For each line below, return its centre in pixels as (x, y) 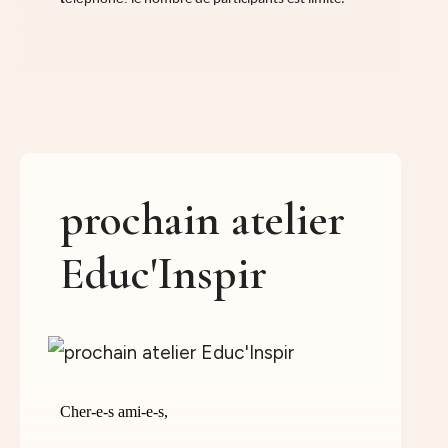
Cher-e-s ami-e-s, (114, 412)
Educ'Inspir (163, 274)
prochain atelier (202, 220)
